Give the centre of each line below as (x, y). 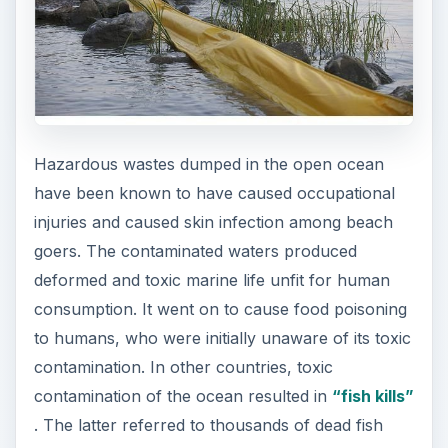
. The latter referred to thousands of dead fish (208, 424)
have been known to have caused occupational (214, 192)
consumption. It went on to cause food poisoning (220, 308)
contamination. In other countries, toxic (183, 366)
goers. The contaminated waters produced (195, 250)
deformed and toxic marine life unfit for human (211, 279)
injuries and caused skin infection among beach (213, 221)
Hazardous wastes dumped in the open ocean (208, 163)
